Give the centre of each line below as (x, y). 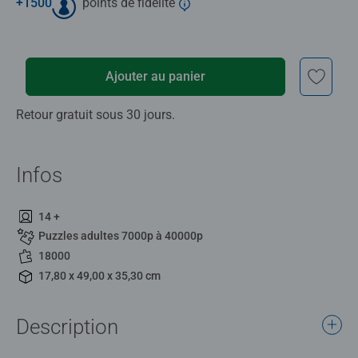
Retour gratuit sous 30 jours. (95, 114)
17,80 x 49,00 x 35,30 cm (99, 275)
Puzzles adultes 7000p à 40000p (121, 236)
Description (67, 326)
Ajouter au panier (156, 76)
